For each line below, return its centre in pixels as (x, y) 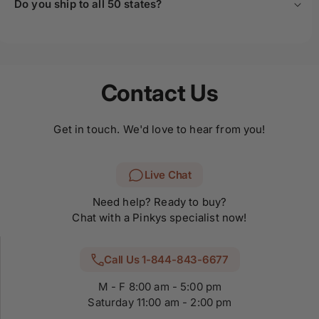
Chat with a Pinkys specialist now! (159, 218)
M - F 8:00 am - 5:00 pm (160, 287)
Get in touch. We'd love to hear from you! (159, 130)
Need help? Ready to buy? (159, 202)
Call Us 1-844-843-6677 (166, 259)
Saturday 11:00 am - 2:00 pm (160, 303)
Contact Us (159, 93)
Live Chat (168, 174)
